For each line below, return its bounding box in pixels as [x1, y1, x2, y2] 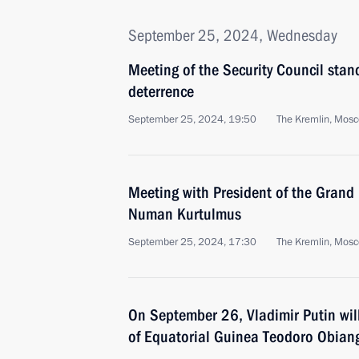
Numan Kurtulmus [128, 204, 241, 224]
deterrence [128, 82, 194, 101]
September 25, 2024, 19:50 [128, 112, 256, 127]
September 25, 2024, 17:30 [128, 235, 256, 249]
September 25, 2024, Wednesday [128, 26, 337, 45]
